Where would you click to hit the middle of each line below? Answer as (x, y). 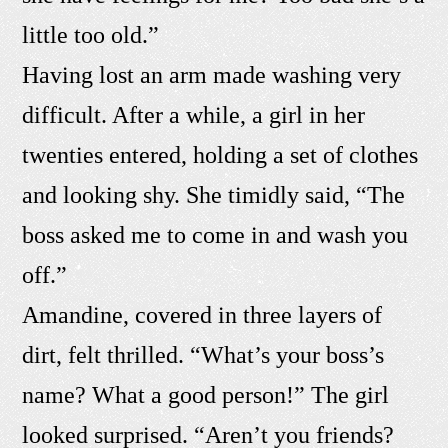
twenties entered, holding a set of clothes (220, 155)
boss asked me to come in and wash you (215, 235)
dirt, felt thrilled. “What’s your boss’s (203, 355)
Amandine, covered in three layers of (202, 315)
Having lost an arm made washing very (212, 75)
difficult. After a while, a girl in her (194, 115)
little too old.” (91, 35)
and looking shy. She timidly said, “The (214, 195)
